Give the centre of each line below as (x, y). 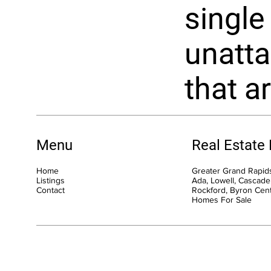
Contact (51, 190)
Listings (51, 180)
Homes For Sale (221, 199)
